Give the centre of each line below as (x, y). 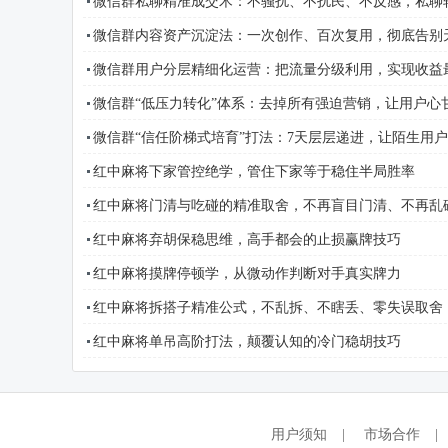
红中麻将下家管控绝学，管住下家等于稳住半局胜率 (254, 171)
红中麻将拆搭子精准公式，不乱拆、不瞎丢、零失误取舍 (268, 307)
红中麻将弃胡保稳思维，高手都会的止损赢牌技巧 (247, 239)
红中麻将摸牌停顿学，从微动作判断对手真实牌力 (247, 273)
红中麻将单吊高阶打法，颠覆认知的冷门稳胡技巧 (247, 341)
